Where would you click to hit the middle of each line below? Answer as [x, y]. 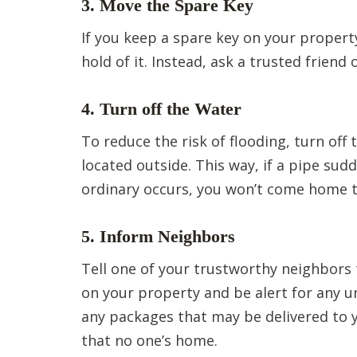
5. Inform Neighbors [158, 236]
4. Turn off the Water [161, 109]
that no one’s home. [149, 340]
